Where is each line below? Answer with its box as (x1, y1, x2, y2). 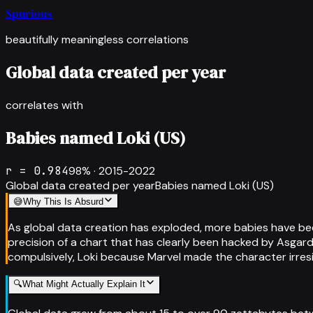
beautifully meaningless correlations (6, 32, 189, 47)
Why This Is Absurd (23, 196, 103, 207)
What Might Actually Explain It (22, 278, 145, 289)
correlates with (6, 97, 83, 112)
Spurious (6, 6, 52, 21)
